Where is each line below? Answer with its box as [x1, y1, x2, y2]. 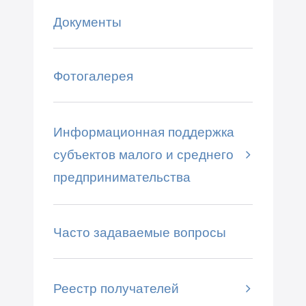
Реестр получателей [53, 280, 179, 296]
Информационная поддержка [53, 124, 234, 139]
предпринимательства [53, 169, 191, 184]
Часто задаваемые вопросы [53, 225, 226, 240]
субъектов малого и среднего [53, 146, 234, 162]
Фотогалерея [53, 68, 133, 84]
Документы [53, 14, 122, 29]
